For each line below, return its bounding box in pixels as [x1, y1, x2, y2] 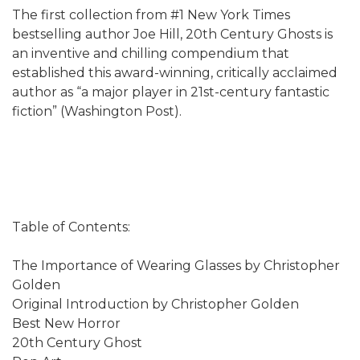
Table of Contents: [12, 219, 130, 235]
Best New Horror [12, 315, 121, 331]
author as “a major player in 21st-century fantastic [12, 84, 329, 100]
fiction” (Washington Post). [12, 103, 182, 119]
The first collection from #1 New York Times [12, 6, 290, 22]
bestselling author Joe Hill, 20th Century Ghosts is [12, 26, 333, 42]
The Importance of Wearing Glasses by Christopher [12, 257, 340, 273]
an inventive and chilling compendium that [12, 45, 289, 61]
